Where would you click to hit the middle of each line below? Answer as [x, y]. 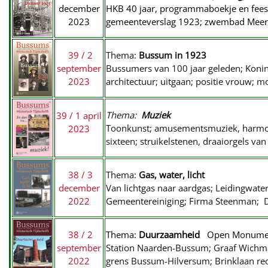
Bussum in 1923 [173, 55]
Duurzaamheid [173, 234]
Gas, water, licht [172, 175]
